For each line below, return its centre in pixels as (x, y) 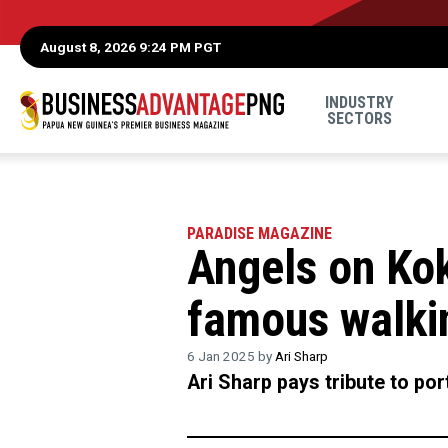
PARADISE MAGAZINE (259, 233)
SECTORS (359, 118)
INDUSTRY (359, 102)
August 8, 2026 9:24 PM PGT (130, 46)
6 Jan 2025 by (231, 356)
